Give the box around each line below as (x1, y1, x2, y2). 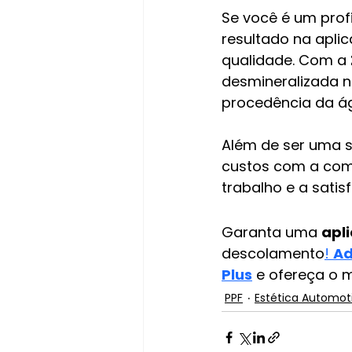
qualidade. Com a (222, 49, 350, 70)
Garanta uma (222, 222, 321, 242)
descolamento (222, 243, 324, 263)
